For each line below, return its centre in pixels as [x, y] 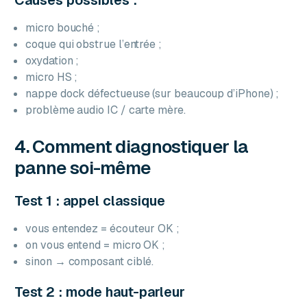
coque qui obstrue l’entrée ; [94, 44]
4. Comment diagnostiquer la [132, 146]
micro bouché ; [63, 27]
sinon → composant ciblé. [90, 261]
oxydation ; [52, 60]
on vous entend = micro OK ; [96, 245]
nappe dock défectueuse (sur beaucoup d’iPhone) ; [152, 93]
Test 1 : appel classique [90, 200]
